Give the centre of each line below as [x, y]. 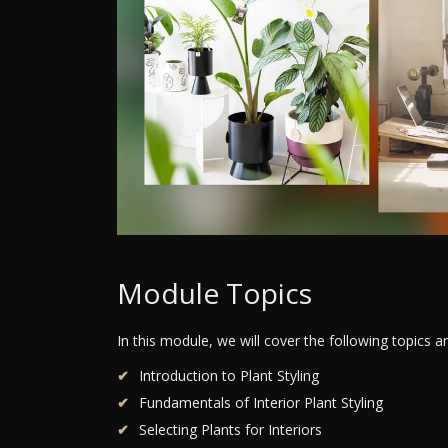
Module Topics [214, 292]
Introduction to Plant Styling [229, 375]
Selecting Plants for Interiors [230, 429]
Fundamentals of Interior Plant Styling [261, 402]
